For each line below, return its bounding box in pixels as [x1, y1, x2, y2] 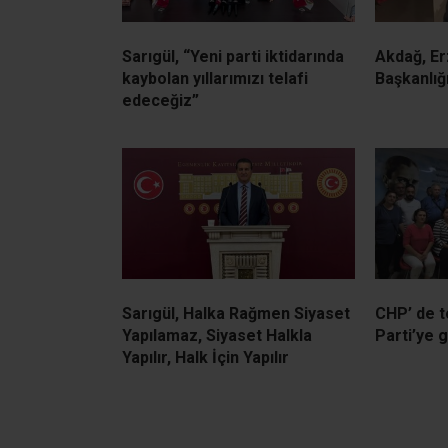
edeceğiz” [122, 90, 199, 110]
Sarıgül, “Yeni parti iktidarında [122, 46, 344, 66]
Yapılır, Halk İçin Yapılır [122, 347, 289, 367]
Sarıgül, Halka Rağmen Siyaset [122, 303, 350, 323]
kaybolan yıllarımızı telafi [122, 68, 308, 88]
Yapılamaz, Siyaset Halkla [122, 325, 312, 345]
